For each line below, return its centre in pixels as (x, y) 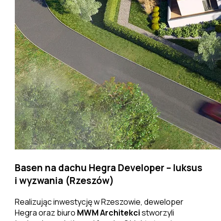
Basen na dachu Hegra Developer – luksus (108, 168)
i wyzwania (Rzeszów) (64, 181)
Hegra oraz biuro (46, 212)
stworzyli (157, 212)
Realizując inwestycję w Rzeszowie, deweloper (99, 202)
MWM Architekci (108, 212)
